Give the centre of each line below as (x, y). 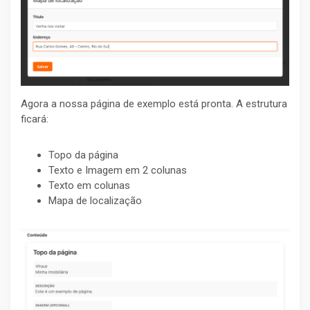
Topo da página (83, 155)
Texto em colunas (89, 186)
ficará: (35, 119)
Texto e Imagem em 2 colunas (118, 171)
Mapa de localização (95, 201)
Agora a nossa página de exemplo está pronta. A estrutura (154, 104)
